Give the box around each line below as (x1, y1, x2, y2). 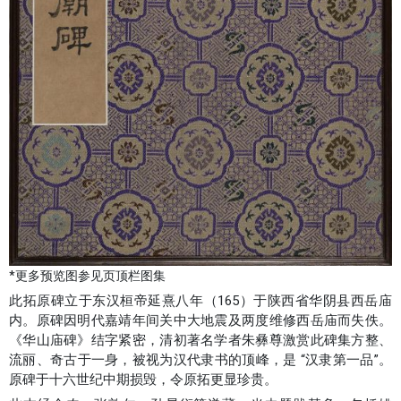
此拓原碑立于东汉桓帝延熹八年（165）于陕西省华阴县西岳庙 (9, 293, 392, 310)
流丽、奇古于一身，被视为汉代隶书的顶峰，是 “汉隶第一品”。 (9, 352, 392, 369)
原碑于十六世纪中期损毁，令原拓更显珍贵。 (9, 371, 277, 388)
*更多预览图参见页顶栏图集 (9, 269, 166, 284)
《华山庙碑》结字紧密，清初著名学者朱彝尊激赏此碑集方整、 (9, 332, 392, 349)
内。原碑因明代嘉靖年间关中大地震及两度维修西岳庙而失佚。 (9, 312, 392, 329)
